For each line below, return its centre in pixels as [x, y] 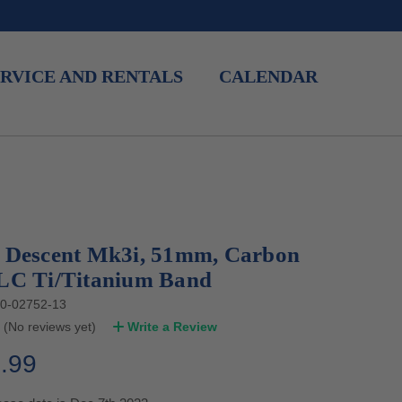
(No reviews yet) [49, 326]
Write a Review [172, 326]
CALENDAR [268, 77]
